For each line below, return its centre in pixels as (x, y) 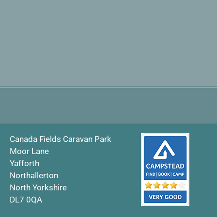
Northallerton (34, 176)
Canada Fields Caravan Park (61, 139)
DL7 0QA (26, 200)
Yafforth (24, 163)
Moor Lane (29, 151)
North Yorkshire (38, 188)
